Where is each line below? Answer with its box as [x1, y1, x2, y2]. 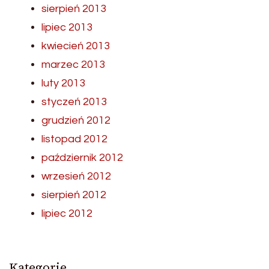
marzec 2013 [41, 58, 105, 70]
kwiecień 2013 [41, 40, 110, 52]
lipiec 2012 [41, 207, 92, 219]
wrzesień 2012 [41, 170, 111, 182]
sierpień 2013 [41, 2, 106, 14]
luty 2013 [41, 77, 85, 89]
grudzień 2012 [41, 114, 110, 126]
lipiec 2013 [41, 21, 92, 33]
